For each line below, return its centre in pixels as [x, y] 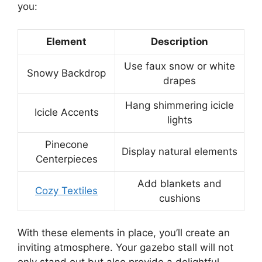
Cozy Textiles [66, 190]
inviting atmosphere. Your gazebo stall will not [125, 248]
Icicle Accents [66, 112]
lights [180, 120]
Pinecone [66, 144]
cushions [180, 198]
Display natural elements [180, 151]
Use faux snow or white [180, 66]
